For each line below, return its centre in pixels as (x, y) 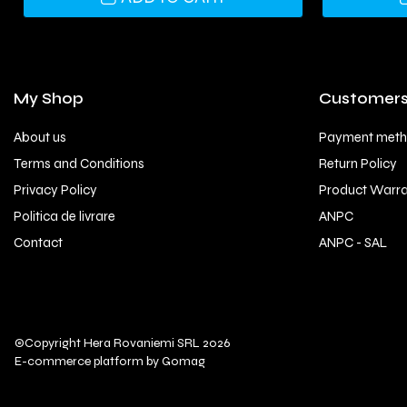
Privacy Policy (55, 190)
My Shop (49, 99)
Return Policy (358, 164)
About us (40, 138)
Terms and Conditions (79, 164)
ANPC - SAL (353, 243)
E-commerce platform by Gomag (110, 362)
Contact (38, 243)
